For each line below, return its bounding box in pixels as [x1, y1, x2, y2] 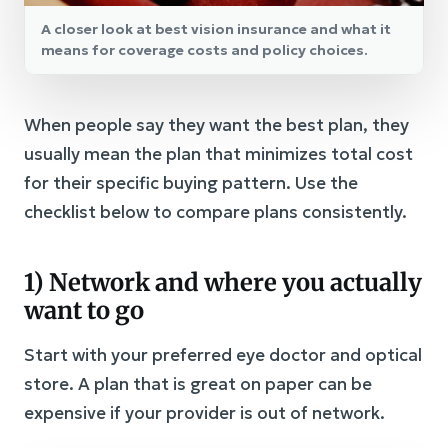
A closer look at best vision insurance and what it [41, 20, 391, 39]
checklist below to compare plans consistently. [24, 201, 407, 224]
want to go [24, 295, 144, 327]
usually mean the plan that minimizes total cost [24, 143, 413, 166]
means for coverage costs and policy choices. [41, 41, 368, 60]
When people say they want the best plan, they [24, 114, 409, 137]
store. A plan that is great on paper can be [24, 373, 372, 396]
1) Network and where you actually [24, 267, 422, 299]
